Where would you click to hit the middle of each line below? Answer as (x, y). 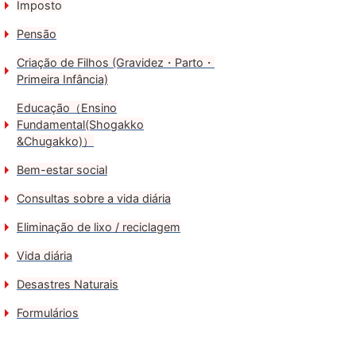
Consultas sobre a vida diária (94, 198)
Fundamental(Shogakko (80, 124)
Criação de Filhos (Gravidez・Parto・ (116, 62)
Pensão (37, 34)
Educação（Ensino (67, 108)
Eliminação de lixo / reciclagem (99, 227)
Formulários (48, 313)
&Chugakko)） (55, 141)
